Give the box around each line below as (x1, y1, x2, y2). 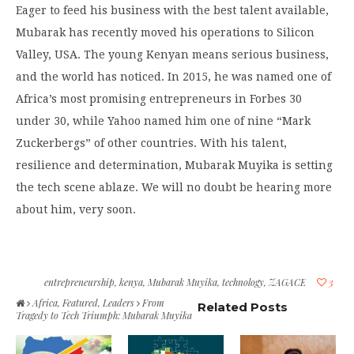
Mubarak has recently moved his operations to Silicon (16, 25, 314, 39)
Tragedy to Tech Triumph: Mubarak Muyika (16, 308, 192, 322)
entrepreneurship (44, 275, 115, 288)
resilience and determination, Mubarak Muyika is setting (16, 158, 333, 171)
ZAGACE (269, 275, 306, 288)
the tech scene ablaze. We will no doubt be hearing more (16, 180, 332, 194)
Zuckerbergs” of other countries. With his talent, (16, 136, 287, 149)
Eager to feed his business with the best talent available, (16, 3, 329, 17)
